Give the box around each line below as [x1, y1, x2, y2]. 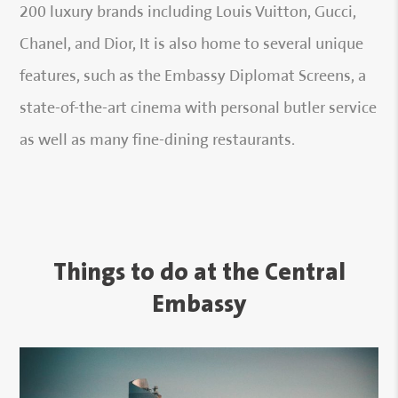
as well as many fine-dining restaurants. [20, 133, 296, 149]
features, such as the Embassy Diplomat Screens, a [20, 69, 367, 85]
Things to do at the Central [52, 259, 346, 287]
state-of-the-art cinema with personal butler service [20, 101, 378, 117]
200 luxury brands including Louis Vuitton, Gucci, [20, 5, 357, 21]
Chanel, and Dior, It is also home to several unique [20, 37, 364, 53]
